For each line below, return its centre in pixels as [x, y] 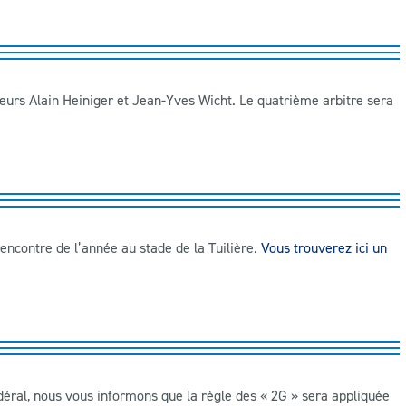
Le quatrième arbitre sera [314, 100]
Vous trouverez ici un [324, 248]
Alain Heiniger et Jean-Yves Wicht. [130, 100]
